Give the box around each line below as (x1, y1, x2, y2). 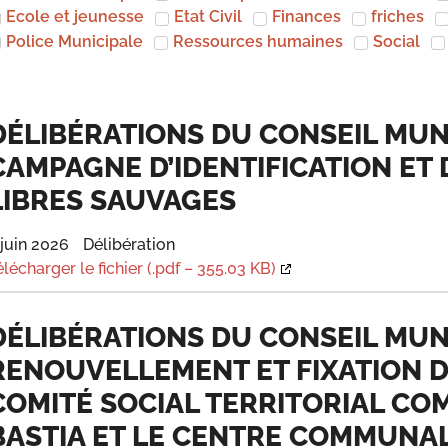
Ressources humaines (173, 31, 344, 51)
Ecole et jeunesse (6, 7, 145, 27)
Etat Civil (174, 7, 243, 27)
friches (371, 7, 425, 27)
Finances (272, 7, 342, 27)
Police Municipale (6, 31, 144, 51)
